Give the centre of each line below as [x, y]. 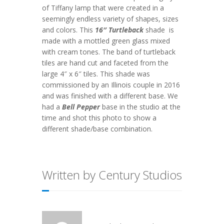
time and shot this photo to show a [99, 117]
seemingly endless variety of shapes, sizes [110, 18]
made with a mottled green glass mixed [106, 40]
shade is [160, 29]
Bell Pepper [81, 106]
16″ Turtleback [120, 29]
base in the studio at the [140, 106]
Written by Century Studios [112, 174]
